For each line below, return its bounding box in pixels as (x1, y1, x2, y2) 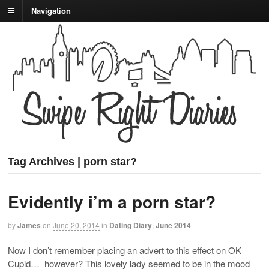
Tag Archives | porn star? (8, 156, 137, 168)
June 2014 (156, 220, 191, 231)
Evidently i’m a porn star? (8, 189, 216, 214)
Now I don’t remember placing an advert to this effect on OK (8, 243, 241, 256)
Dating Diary (109, 220, 152, 231)
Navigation (31, 4, 71, 16)
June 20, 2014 (53, 220, 100, 231)
